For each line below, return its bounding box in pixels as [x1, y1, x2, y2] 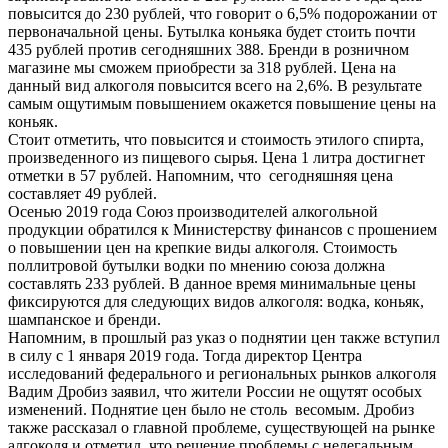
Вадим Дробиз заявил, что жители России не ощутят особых [8, 383, 422, 401]
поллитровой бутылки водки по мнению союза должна [8, 257, 385, 275]
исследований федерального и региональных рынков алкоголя [8, 365, 436, 383]
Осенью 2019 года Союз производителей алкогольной [8, 203, 378, 221]
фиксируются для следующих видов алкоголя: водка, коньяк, [8, 293, 424, 311]
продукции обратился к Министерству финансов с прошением [8, 221, 437, 239]
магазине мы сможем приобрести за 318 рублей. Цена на [8, 59, 396, 77]
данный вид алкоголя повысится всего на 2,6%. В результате [8, 77, 422, 95]
